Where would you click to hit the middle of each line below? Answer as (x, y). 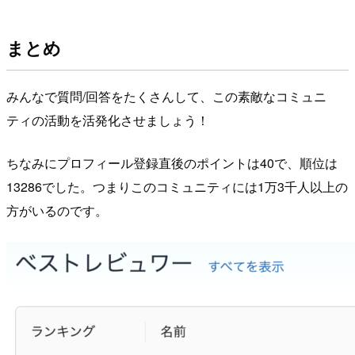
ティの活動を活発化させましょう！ (108, 120)
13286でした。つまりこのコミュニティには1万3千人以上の (177, 186)
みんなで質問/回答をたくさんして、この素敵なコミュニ (166, 96)
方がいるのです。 (57, 210)
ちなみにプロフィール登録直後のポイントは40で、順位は (172, 162)
